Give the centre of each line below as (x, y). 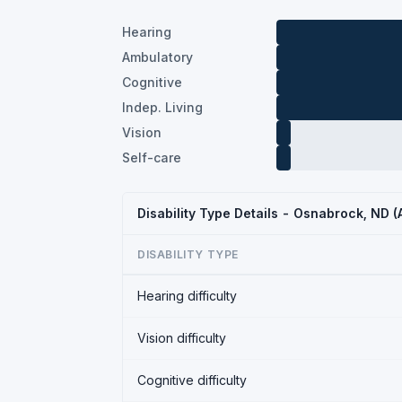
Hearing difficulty (187, 296)
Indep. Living (162, 107)
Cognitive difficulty (192, 380)
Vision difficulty (182, 338)
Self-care (152, 157)
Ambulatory (157, 57)
